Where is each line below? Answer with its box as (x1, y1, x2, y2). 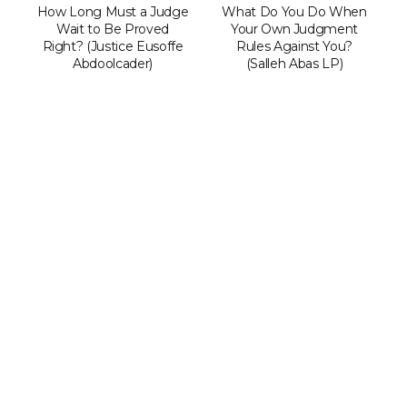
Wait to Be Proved (55, 20, 170, 37)
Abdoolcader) (73, 55, 153, 72)
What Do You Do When (222, 3, 367, 20)
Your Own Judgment (230, 20, 359, 37)
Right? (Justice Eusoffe (42, 37, 184, 55)
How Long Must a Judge (36, 3, 189, 20)
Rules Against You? (236, 37, 352, 55)
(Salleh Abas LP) (245, 55, 343, 72)
